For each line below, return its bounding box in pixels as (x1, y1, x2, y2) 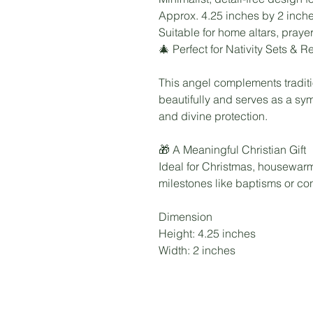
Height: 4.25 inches (159, 226, 259, 240)
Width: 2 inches (159, 243, 235, 257)
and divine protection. (159, 109, 268, 123)
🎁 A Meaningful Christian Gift (159, 143, 306, 156)
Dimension (159, 210, 212, 224)
